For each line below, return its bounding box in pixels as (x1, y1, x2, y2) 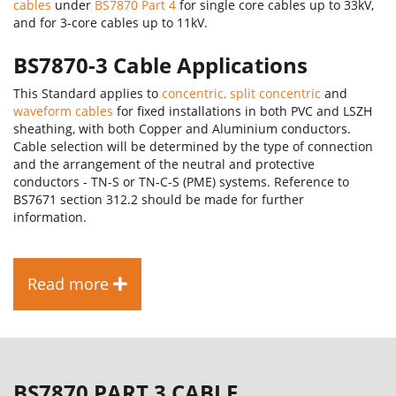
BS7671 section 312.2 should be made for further (13, 191, 304, 209)
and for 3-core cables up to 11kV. (13, 14, 208, 32)
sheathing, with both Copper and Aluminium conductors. (13, 120, 351, 138)
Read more (27, 273, 109, 295)
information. (13, 209, 90, 226)
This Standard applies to (13, 85, 162, 103)
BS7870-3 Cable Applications (13, 50, 308, 80)
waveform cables (13, 103, 113, 120)
